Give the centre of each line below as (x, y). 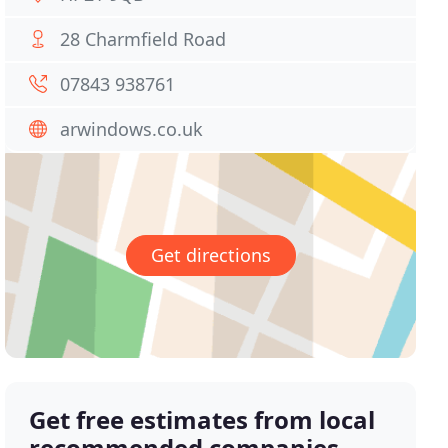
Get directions (210, 255)
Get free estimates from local (202, 420)
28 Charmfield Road (143, 39)
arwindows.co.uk (132, 129)
